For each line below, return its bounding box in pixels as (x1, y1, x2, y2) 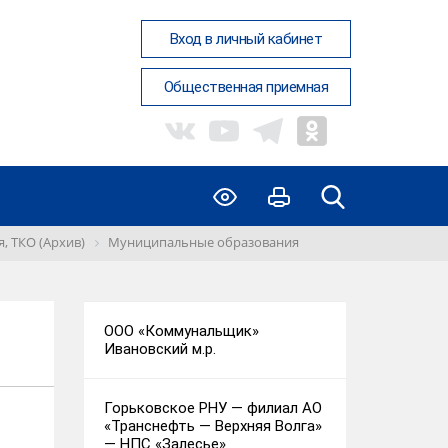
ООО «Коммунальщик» (103, 322, 259, 340)
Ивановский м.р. (103, 340, 216, 358)
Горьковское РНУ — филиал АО (103, 399, 322, 417)
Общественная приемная (163, 78, 328, 96)
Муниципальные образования (108, 233, 299, 251)
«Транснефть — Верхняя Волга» (103, 417, 322, 435)
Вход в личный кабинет (169, 30, 322, 48)
